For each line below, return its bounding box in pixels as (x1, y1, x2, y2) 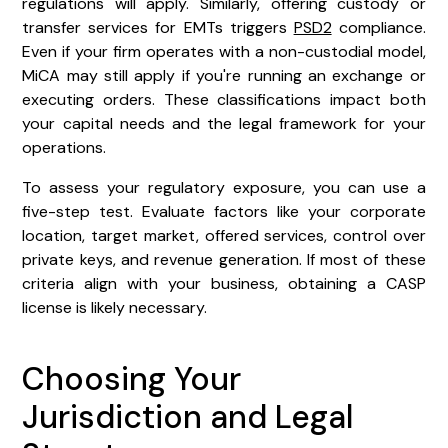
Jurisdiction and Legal (22, 395, 354, 438)
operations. (22, 136, 107, 158)
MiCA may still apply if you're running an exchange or (22, 64, 426, 86)
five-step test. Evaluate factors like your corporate (22, 200, 426, 222)
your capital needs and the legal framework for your (22, 112, 426, 134)
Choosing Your (22, 357, 242, 400)
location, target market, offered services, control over (22, 224, 426, 246)
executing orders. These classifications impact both (22, 88, 426, 110)
